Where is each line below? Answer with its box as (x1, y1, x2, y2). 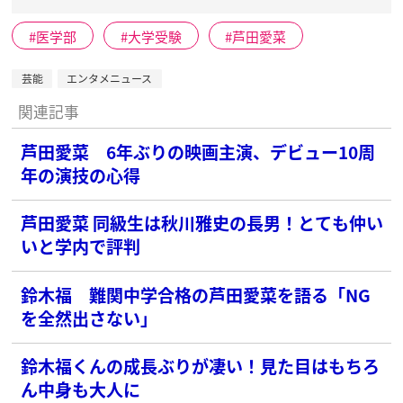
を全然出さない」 (21, 305, 158, 330)
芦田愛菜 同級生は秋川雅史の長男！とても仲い (21, 210, 384, 236)
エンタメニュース (67, 70, 153, 86)
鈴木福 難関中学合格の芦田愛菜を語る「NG (21, 282, 372, 307)
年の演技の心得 (21, 162, 141, 187)
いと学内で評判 (21, 234, 141, 259)
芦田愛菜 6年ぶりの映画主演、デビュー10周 (21, 139, 376, 164)
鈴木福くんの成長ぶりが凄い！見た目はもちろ (21, 354, 381, 379)
